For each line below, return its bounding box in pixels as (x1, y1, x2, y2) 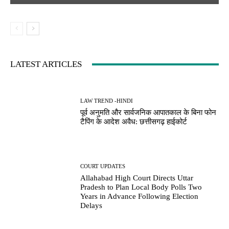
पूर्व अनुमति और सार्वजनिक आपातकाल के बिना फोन (80, 108, 217, 117)
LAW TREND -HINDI (80, 97, 133, 104)
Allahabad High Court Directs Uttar (80, 174, 194, 182)
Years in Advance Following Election (80, 192, 199, 201)
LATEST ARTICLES (10, 59, 82, 70)
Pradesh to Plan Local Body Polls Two (80, 183, 202, 192)
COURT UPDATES (80, 163, 126, 170)
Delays (80, 201, 103, 210)
